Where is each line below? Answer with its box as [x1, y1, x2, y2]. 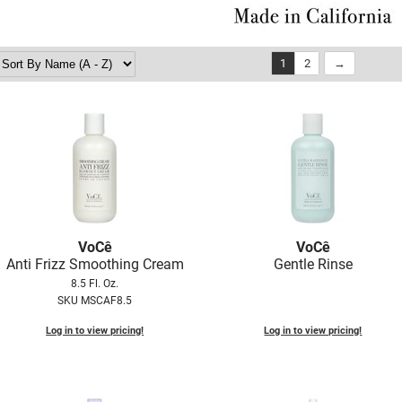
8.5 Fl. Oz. [71, 277, 119, 291]
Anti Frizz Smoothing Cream [5, 256, 184, 274]
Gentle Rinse [273, 256, 353, 274]
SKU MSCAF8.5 [57, 294, 133, 308]
